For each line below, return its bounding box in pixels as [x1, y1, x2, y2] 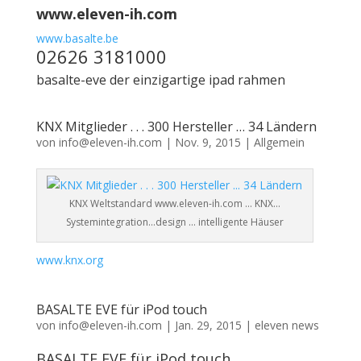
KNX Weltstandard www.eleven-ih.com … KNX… [68, 197, 280, 210]
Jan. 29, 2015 [174, 317, 242, 333]
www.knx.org [35, 252, 103, 268]
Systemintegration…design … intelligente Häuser [65, 215, 284, 229]
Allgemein [253, 135, 305, 150]
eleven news [254, 317, 319, 333]
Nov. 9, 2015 [174, 135, 241, 150]
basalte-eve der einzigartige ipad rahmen [35, 71, 285, 89]
